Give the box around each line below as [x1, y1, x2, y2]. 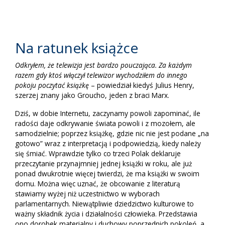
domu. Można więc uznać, [15, 179, 98, 189]
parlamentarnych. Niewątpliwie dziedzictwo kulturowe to [15, 199, 194, 209]
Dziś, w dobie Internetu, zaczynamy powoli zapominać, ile [15, 108, 200, 119]
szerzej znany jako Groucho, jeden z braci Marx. [15, 90, 171, 100]
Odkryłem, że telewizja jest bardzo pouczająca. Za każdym [15, 60, 192, 70]
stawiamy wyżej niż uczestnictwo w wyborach [15, 189, 160, 199]
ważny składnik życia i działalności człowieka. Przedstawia [15, 209, 197, 219]
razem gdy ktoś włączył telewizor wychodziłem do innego [15, 70, 187, 80]
